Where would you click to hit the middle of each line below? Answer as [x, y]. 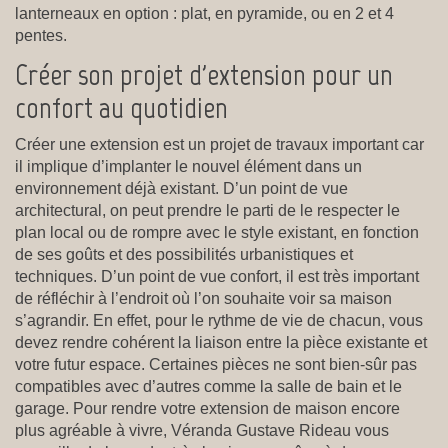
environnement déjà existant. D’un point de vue [181, 188]
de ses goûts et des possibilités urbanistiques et [184, 254]
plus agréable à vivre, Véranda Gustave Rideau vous [202, 430]
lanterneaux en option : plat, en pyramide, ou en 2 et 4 [204, 13]
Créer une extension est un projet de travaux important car [219, 144]
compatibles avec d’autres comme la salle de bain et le [208, 386]
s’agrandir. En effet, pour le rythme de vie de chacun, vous [219, 320]
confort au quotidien [121, 107]
